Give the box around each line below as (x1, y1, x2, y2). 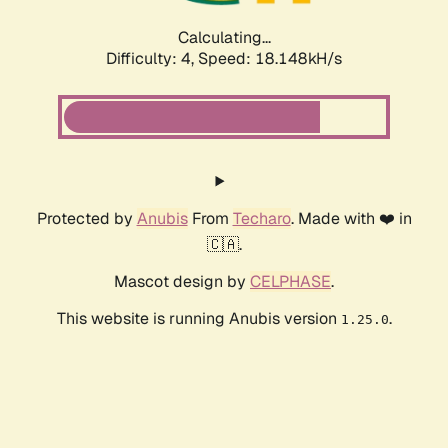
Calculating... (177, 27, 271, 49)
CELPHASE (250, 271, 331, 293)
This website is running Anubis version (56, 308, 341, 330)
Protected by (36, 208, 137, 230)
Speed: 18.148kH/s (198, 48, 342, 70)
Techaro (232, 208, 291, 230)
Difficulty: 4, (106, 48, 198, 70)
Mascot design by (114, 271, 250, 293)
